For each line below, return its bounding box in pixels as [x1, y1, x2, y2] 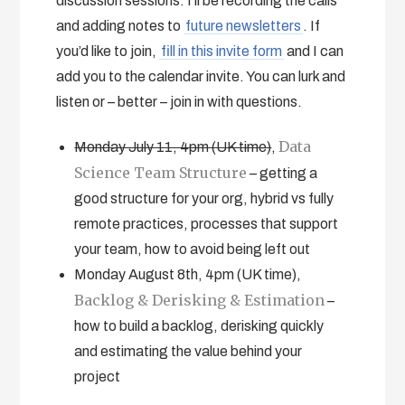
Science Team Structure [74, 163, 248, 182]
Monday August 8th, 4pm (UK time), [74, 266, 302, 282]
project [74, 368, 121, 384]
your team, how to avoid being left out [74, 240, 311, 257]
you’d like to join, [56, 42, 160, 59]
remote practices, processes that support [74, 215, 339, 231]
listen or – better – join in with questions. [56, 93, 303, 109]
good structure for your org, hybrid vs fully [74, 190, 334, 206]
